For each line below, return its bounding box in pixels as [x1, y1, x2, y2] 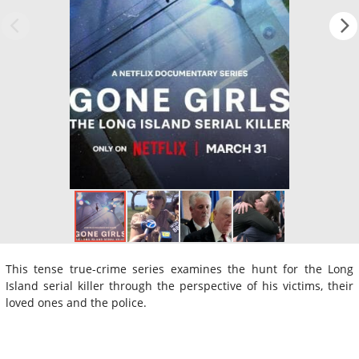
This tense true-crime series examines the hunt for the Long [6, 260, 353, 276]
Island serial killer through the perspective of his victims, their [6, 277, 353, 293]
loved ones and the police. [6, 294, 147, 310]
